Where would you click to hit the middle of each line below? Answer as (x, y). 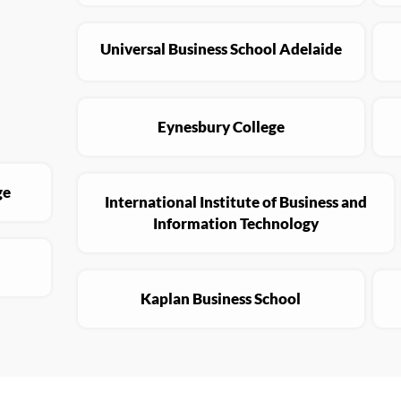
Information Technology (235, 224)
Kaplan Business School (221, 299)
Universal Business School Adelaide (221, 49)
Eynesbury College (221, 127)
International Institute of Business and (235, 202)
